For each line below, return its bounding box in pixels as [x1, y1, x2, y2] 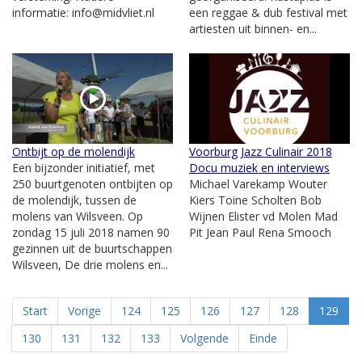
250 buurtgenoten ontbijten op [12, 175, 173, 192]
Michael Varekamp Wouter [189, 175, 327, 192]
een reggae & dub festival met [189, 4, 347, 20]
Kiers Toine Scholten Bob [189, 192, 322, 208]
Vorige [68, 302, 101, 318]
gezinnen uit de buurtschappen [12, 240, 172, 256]
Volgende [180, 330, 229, 346]
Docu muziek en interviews [189, 159, 330, 175]
